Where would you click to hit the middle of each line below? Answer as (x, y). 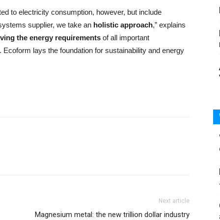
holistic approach (123, 25)
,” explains (169, 25)
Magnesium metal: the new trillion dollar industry (112, 215)
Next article (174, 201)
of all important (125, 38)
